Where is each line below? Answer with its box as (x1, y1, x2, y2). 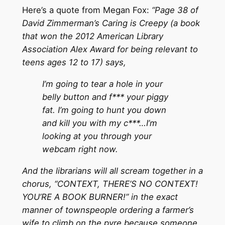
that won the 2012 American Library (22, 31, 163, 42)
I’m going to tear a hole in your (42, 79, 163, 89)
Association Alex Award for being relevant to (22, 44, 198, 55)
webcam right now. (42, 144, 118, 155)
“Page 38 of (151, 5, 198, 16)
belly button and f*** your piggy (42, 92, 168, 102)
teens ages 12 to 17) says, (22, 57, 126, 68)
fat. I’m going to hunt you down (42, 105, 166, 116)
